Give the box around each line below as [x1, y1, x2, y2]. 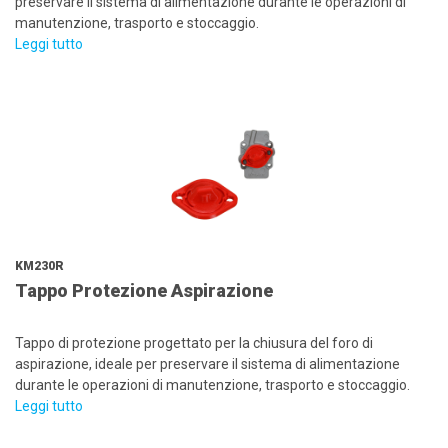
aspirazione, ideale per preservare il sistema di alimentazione [15, 356, 400, 372]
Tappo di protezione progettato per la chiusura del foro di [15, 335, 373, 351]
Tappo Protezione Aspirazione [15, 280, 273, 301]
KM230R [15, 259, 64, 273]
